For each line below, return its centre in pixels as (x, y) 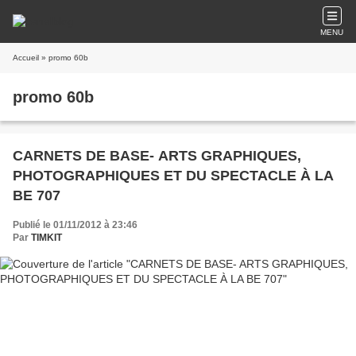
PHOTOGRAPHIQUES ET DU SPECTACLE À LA (173, 176)
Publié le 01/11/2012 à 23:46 (75, 225)
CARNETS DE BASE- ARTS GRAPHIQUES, (157, 156)
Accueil (26, 58)
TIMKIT (46, 238)
